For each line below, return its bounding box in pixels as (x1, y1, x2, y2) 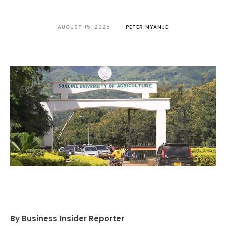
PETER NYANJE (126, 23, 168, 31)
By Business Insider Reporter (10, 213, 124, 224)
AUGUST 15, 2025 (58, 23, 110, 31)
